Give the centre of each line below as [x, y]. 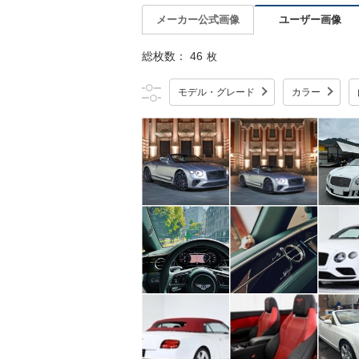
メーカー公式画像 [198, 20]
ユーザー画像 [310, 19]
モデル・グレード [216, 92]
